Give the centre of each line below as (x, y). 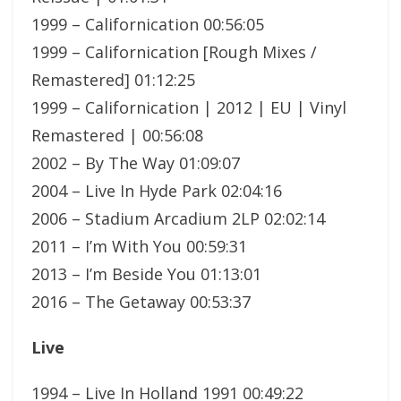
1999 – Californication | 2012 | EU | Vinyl (189, 107)
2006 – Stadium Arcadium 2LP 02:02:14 (178, 218)
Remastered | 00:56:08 (117, 135)
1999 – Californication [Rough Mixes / (174, 51)
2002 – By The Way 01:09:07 (136, 162)
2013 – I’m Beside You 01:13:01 (146, 273)
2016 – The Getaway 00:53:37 (141, 301)
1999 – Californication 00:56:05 (148, 24)
